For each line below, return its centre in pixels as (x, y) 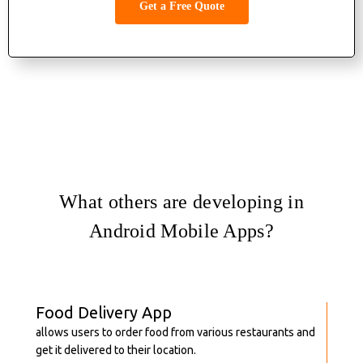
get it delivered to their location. (116, 350)
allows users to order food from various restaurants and (175, 333)
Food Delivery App (104, 313)
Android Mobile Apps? (181, 231)
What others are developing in (181, 202)
